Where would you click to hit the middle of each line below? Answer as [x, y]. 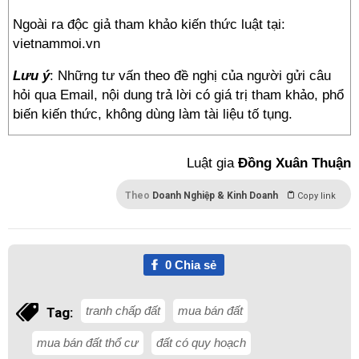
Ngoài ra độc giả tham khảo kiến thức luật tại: [149, 24]
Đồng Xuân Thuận [294, 163]
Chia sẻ [194, 265]
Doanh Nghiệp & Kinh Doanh [215, 196]
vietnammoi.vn [56, 44]
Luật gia [212, 163]
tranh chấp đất [123, 311]
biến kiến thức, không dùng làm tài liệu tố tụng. [153, 114]
